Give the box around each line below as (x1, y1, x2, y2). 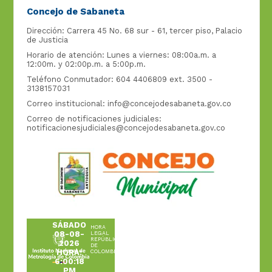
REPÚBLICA (90, 236, 121, 243)
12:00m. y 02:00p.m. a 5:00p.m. (26, 59, 146, 69)
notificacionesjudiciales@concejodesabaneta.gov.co (26, 123, 225, 133)
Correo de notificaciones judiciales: (26, 114, 161, 124)
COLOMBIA (90, 248, 119, 255)
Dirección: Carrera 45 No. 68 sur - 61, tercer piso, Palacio (26, 26, 242, 36)
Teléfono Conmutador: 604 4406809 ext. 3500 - (26, 75, 212, 84)
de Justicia (26, 35, 68, 45)
